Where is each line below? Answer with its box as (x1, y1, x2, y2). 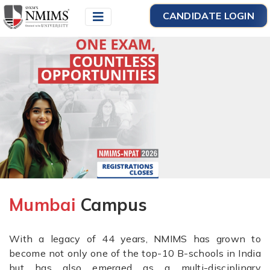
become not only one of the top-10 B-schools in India (9, 246, 261, 259)
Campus (75, 193, 147, 215)
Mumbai (9, 193, 75, 215)
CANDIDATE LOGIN (162, 10, 254, 22)
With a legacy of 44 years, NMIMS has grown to (9, 232, 261, 245)
